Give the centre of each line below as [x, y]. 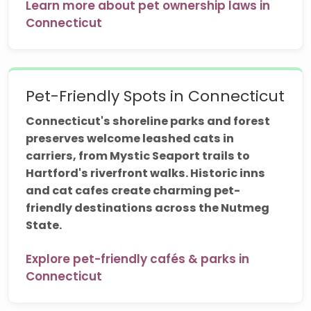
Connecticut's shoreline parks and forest [148, 121]
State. [44, 225]
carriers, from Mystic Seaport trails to [138, 155]
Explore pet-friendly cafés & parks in [138, 259]
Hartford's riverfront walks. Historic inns [146, 173]
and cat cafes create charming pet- [133, 190]
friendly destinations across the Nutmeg [148, 208]
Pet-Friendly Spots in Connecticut [155, 96]
